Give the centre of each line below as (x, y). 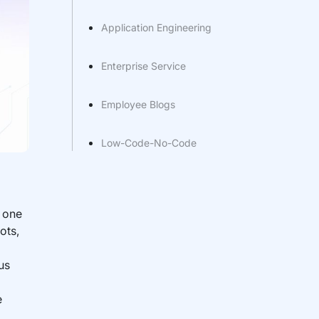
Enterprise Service (144, 66)
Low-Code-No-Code (149, 143)
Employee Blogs (138, 104)
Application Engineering (157, 27)
